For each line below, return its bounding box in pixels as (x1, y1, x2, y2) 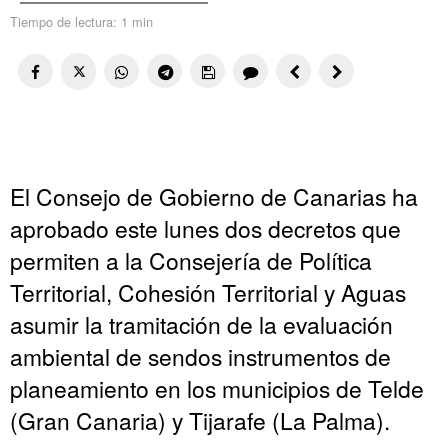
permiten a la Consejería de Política (10, 243, 372, 276)
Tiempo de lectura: (10, 11, 121, 31)
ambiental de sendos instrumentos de (10, 339, 391, 372)
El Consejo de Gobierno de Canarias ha (10, 179, 418, 212)
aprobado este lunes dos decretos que (10, 211, 401, 244)
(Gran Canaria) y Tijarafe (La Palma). (10, 403, 390, 436)
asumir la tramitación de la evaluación (10, 307, 393, 340)
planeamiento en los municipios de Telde (10, 371, 424, 404)
